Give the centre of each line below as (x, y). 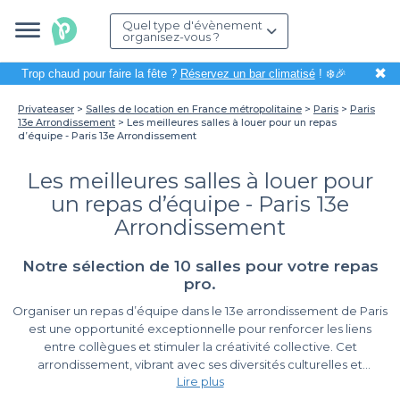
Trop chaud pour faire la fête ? (100, 74)
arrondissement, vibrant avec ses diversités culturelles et (200, 364)
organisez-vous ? (171, 37)
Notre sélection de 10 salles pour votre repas (200, 266)
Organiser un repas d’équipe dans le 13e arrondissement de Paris (200, 311)
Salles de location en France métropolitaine (194, 109)
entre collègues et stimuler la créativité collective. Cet (200, 346)
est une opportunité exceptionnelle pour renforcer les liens (200, 329)
